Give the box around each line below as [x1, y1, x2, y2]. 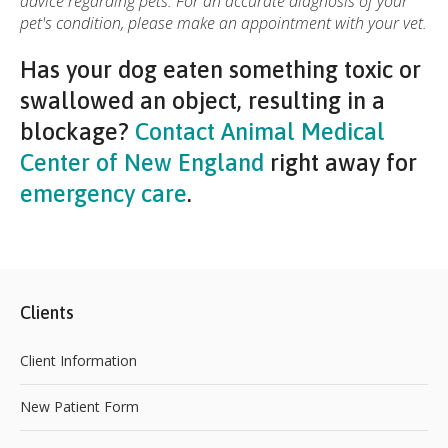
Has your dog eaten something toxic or [20, 55, 421, 83]
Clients [20, 301, 74, 323]
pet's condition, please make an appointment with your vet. [20, 11, 427, 34]
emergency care [20, 179, 187, 207]
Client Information [20, 351, 137, 371]
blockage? [20, 117, 135, 145]
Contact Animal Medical [135, 117, 385, 145]
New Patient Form [20, 397, 139, 417]
